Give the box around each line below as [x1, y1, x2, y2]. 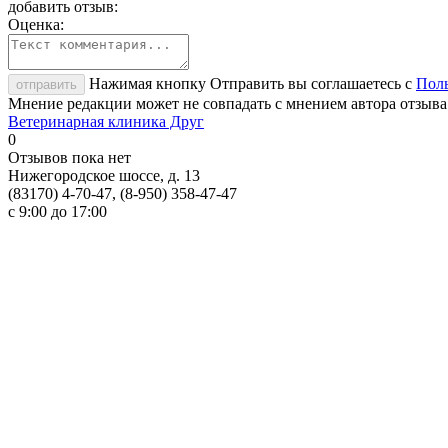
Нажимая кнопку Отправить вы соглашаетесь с [89, 74, 416, 92]
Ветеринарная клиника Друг [8, 112, 204, 130]
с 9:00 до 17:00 [8, 202, 107, 220]
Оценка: [8, 15, 64, 33]
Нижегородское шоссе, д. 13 [8, 166, 200, 184]
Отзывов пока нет [8, 148, 131, 166]
